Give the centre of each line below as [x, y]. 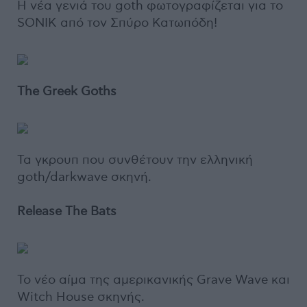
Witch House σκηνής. [81, 297]
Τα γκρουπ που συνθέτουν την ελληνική [135, 160]
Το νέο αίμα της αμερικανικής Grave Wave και [153, 280]
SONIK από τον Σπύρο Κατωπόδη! [117, 23]
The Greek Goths [67, 91]
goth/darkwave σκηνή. [84, 177]
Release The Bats [67, 211]
